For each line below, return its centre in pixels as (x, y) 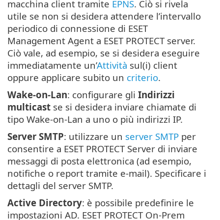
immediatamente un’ (52, 65)
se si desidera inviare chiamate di (124, 107)
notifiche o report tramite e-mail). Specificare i (107, 173)
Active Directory (45, 203)
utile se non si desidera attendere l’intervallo (104, 16)
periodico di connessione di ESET (78, 28)
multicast (29, 107)
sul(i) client (152, 65)
